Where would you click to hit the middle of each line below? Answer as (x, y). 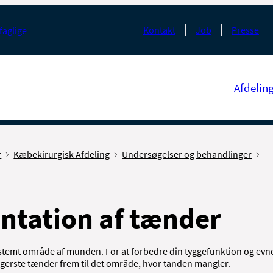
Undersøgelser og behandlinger (187, 154)
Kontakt (159, 30)
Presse (245, 30)
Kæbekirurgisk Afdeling (62, 154)
